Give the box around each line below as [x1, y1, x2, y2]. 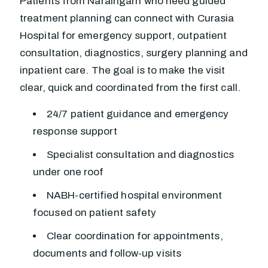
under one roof [33, 166, 104, 178]
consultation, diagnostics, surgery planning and [20, 47, 248, 59]
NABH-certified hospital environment [47, 190, 223, 201]
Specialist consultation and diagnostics [47, 149, 234, 160]
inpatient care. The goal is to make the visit [20, 65, 226, 76]
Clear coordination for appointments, [47, 230, 223, 242]
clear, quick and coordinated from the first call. [20, 82, 240, 93]
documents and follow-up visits [33, 248, 182, 259]
